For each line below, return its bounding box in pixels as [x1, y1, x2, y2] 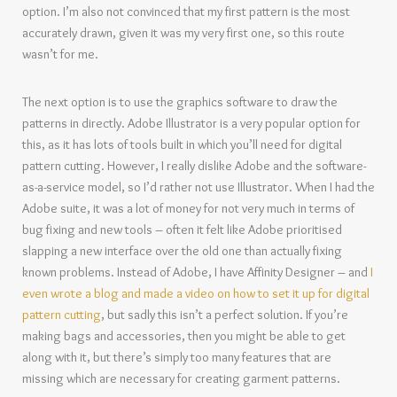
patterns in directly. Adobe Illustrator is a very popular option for [22, 115, 361, 131]
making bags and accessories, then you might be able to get [22, 328, 346, 344]
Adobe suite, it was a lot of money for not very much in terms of [22, 200, 354, 216]
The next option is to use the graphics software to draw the [22, 94, 338, 110]
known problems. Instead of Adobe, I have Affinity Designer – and [22, 264, 370, 280]
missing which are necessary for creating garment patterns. [22, 370, 340, 386]
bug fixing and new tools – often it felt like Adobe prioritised [22, 222, 342, 237]
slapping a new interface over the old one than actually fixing [22, 243, 342, 259]
